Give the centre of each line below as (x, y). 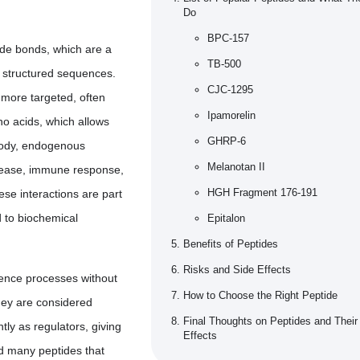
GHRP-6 (227, 141)
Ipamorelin (231, 116)
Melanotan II (236, 167)
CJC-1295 (230, 90)
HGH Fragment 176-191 (262, 193)
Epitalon (226, 219)
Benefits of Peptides (231, 244)
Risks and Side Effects (237, 270)
